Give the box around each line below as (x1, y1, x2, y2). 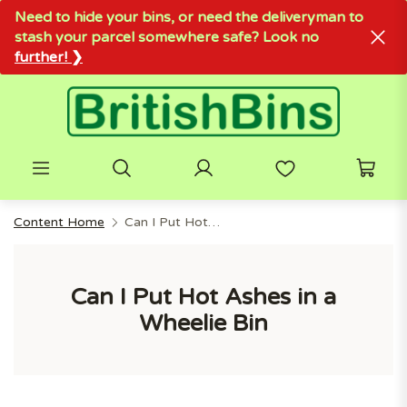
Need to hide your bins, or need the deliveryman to (15, 8, 363, 26)
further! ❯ (15, 48, 83, 66)
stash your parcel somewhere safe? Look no (15, 28, 319, 46)
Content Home (14, 214, 104, 230)
